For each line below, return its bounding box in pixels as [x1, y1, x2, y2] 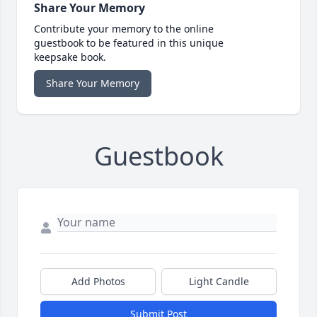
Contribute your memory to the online [34, 22, 214, 36]
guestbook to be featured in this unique [34, 36, 224, 50]
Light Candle [189, 275, 249, 289]
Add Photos [71, 275, 125, 289]
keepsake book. [34, 50, 106, 64]
